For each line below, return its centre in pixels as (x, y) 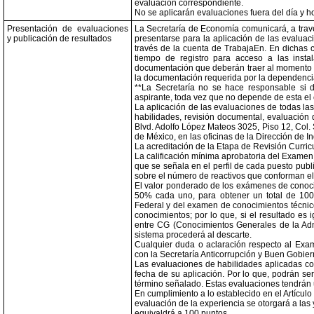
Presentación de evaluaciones (68, 29)
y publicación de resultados (59, 39)
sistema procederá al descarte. (193, 235)
